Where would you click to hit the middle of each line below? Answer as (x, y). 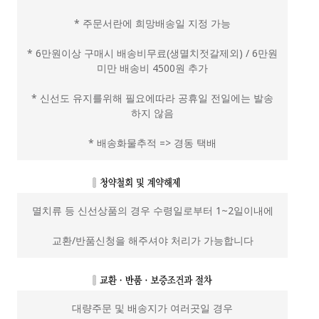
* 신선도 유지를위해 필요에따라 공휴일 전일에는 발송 (152, 98)
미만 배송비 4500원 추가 (152, 68)
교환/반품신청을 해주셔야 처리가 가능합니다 (152, 240)
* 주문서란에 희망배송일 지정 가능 (152, 23)
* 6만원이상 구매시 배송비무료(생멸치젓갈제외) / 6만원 (152, 53)
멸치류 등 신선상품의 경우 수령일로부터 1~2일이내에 (152, 210)
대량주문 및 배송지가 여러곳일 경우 (152, 308)
